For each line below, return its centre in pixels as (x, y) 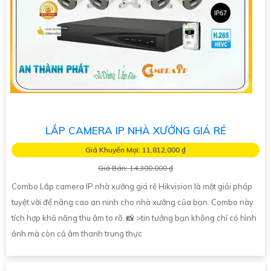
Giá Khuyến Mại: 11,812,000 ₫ (135, 150)
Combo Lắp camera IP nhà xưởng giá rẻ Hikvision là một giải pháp (132, 187)
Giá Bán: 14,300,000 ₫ (135, 168)
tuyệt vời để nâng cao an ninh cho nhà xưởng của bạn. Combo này (132, 202)
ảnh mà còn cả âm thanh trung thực (77, 234)
